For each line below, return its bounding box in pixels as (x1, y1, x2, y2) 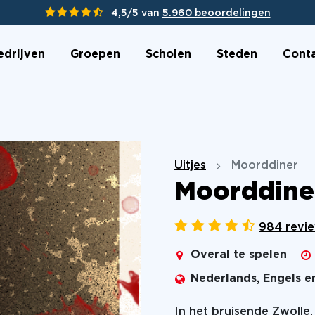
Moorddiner (231, 160, 298, 171)
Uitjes (174, 160, 206, 171)
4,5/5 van (110, 9, 162, 18)
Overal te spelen (191, 250, 287, 260)
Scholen (145, 49, 191, 60)
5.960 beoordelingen (162, 9, 271, 18)
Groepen (70, 49, 120, 60)
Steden (216, 49, 257, 60)
